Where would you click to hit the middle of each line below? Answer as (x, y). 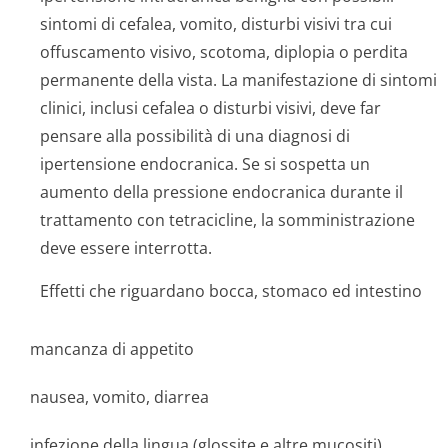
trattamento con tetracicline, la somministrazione (227, 220)
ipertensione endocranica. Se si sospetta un (205, 164)
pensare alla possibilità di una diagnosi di (195, 136)
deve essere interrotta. (126, 248)
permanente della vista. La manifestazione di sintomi (238, 80)
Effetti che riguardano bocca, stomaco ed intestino (231, 291)
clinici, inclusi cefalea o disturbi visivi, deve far (210, 108)
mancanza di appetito (112, 349)
